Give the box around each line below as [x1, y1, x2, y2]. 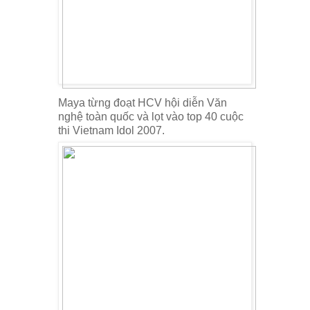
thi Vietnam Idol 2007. [58, 124, 165, 136]
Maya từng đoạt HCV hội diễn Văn [58, 96, 227, 109]
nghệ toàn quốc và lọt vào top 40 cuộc [58, 110, 244, 122]
